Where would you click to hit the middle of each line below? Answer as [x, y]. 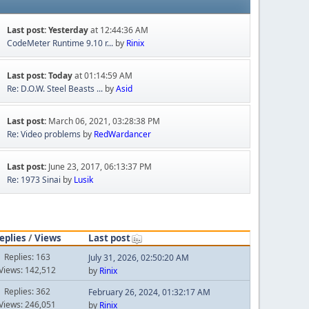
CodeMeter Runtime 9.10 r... [60, 43]
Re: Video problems [44, 134]
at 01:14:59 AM [103, 76]
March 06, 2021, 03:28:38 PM [104, 121]
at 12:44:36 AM [119, 30]
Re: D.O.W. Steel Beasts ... [55, 89]
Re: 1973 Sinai [34, 180]
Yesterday [69, 30]
